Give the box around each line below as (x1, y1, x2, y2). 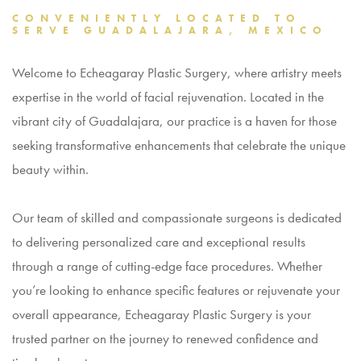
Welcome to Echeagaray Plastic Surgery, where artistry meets (12, 64, 342, 81)
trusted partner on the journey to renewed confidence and (12, 330, 318, 347)
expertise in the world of (12, 88, 144, 106)
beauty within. (12, 160, 92, 178)
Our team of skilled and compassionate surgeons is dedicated (12, 209, 342, 226)
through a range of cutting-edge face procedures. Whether (12, 257, 322, 275)
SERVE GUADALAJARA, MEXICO (12, 23, 328, 37)
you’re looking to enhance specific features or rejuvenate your (12, 281, 340, 299)
